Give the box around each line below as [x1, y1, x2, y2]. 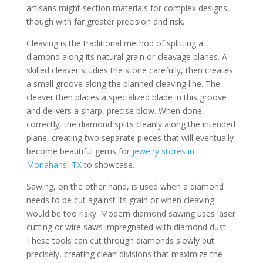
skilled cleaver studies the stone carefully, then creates [26, 65, 233, 76]
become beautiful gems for [26, 146, 132, 157]
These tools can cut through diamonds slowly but [26, 235, 214, 246]
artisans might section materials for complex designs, [26, 2, 230, 14]
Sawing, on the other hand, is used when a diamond [26, 181, 224, 192]
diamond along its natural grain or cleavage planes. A [26, 51, 227, 62]
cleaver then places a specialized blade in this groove [26, 92, 227, 103]
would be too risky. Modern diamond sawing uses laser [26, 208, 235, 219]
